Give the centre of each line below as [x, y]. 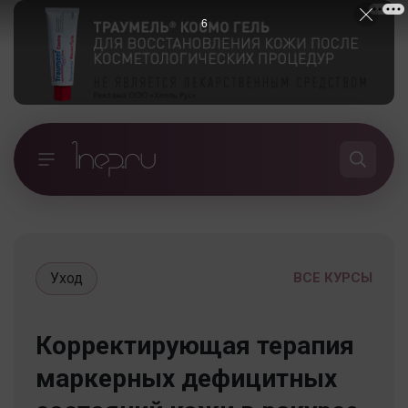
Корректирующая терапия [195, 345]
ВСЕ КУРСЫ [333, 277]
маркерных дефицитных [186, 378]
